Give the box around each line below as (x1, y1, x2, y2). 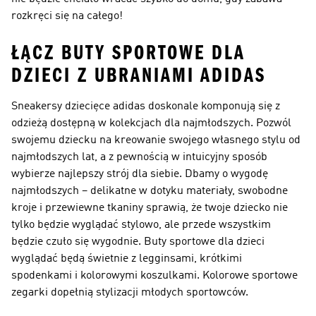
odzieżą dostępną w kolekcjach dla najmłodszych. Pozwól (11, 118, 291, 129)
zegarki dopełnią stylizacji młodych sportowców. (11, 287, 248, 298)
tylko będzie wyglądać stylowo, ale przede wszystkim (11, 219, 271, 231)
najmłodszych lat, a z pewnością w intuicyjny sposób (11, 152, 267, 163)
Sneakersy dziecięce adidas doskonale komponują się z (11, 101, 280, 112)
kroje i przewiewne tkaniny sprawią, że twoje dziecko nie (11, 202, 288, 214)
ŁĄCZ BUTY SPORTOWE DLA (11, 41, 245, 65)
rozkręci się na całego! (11, 11, 123, 22)
